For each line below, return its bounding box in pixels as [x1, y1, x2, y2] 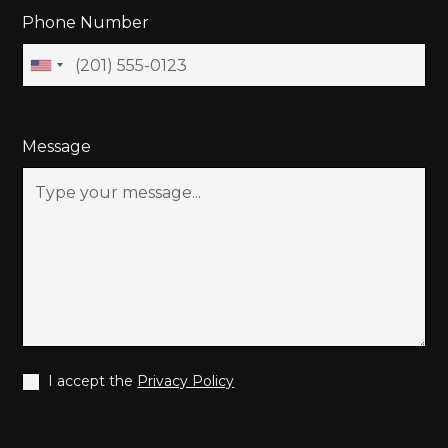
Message [22, 137, 92, 157]
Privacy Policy [137, 372, 235, 391]
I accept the [48, 372, 138, 391]
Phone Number [22, 13, 150, 33]
